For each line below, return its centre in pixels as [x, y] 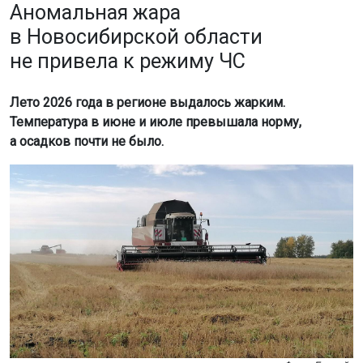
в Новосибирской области [136, 37]
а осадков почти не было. [87, 142]
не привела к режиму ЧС [128, 62]
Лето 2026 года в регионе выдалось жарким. [147, 103]
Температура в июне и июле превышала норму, [156, 122]
